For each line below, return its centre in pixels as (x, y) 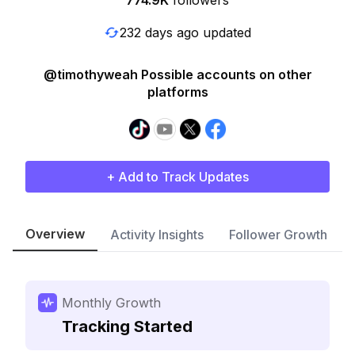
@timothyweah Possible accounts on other (177, 74)
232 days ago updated (185, 32)
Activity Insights (157, 235)
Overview (55, 234)
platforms (177, 92)
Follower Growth (278, 235)
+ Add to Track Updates (177, 177)
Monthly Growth (111, 303)
